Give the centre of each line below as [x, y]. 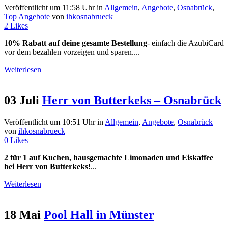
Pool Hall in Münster [99, 215]
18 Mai [22, 215]
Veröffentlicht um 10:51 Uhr [50, 122]
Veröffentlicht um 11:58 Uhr [49, 7]
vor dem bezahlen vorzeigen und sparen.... [72, 52]
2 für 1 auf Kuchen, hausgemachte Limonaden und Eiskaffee [109, 157]
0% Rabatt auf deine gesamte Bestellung [78, 43]
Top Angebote [27, 16]
